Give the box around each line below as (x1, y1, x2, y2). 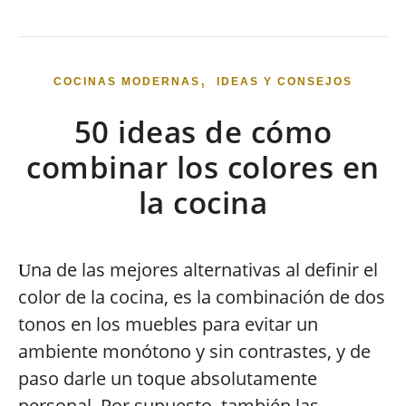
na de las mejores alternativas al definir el (31, 257, 378, 282)
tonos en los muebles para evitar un (18, 312, 318, 336)
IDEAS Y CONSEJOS (217, 75, 353, 88)
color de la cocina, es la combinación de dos (18, 285, 385, 309)
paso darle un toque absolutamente (18, 366, 317, 391)
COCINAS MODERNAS (53, 75, 200, 88)
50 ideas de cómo (73, 111, 333, 152)
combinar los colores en (26, 147, 380, 188)
